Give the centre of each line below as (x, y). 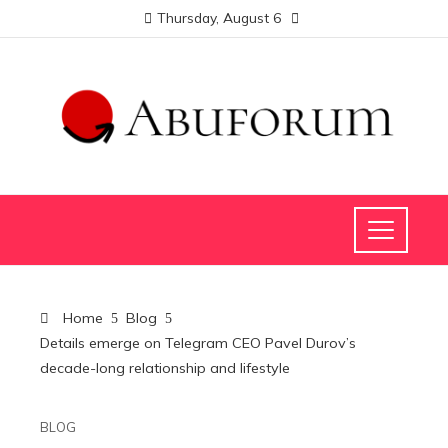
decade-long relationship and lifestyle (165, 368)
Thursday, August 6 (219, 17)
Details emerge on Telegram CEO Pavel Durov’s (198, 343)
